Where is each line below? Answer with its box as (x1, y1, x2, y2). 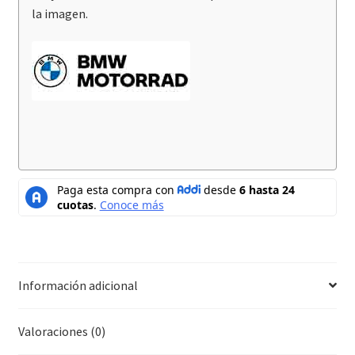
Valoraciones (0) (17, 323, 105, 339)
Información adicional (17, 277, 138, 293)
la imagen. (31, 5, 88, 21)
